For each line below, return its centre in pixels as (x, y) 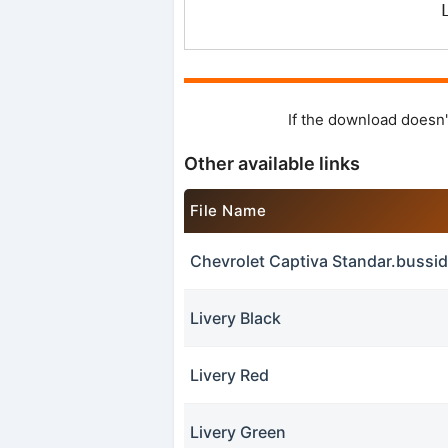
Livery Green (238, 432)
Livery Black (236, 318)
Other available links (271, 164)
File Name (228, 211)
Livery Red (230, 375)
